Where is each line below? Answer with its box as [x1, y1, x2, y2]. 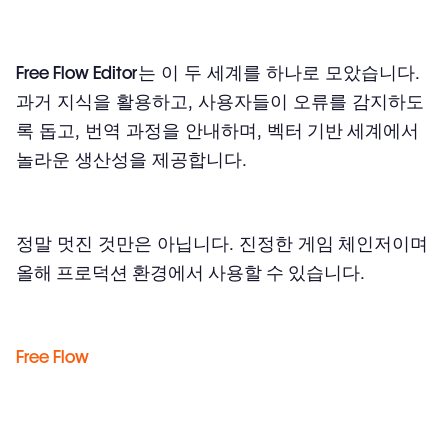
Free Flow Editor [16, 61, 138, 83]
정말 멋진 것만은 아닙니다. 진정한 [16, 232, 298, 254]
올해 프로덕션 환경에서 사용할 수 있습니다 [16, 261, 360, 283]
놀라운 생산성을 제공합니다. [16, 148, 247, 170]
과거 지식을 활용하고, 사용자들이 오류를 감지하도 [16, 90, 424, 112]
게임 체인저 [298, 232, 392, 254]
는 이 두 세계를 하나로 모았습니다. [138, 61, 420, 83]
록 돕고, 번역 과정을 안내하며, [16, 119, 267, 141]
